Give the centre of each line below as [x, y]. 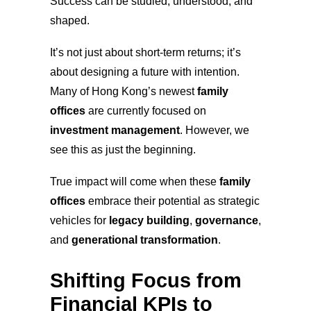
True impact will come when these [135, 181]
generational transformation [145, 239]
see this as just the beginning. [123, 149]
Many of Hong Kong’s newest [124, 91]
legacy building [149, 220]
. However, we [215, 130]
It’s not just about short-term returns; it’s [145, 52]
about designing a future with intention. [145, 72]
